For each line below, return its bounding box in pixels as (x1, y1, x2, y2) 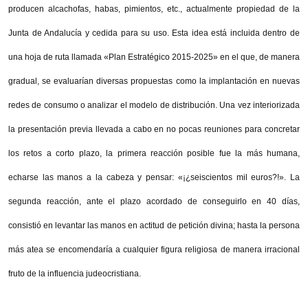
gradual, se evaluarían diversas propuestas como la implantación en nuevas (8, 76, 300, 86)
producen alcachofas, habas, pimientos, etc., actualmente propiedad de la (8, 3, 300, 14)
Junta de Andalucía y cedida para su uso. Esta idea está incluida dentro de (8, 27, 300, 38)
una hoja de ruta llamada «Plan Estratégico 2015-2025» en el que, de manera (8, 52, 300, 62)
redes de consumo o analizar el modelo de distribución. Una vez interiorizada (8, 100, 300, 110)
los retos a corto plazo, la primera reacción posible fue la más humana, (8, 148, 300, 158)
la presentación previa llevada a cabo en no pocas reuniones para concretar (8, 124, 300, 134)
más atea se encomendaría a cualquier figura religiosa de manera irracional (8, 244, 300, 254)
